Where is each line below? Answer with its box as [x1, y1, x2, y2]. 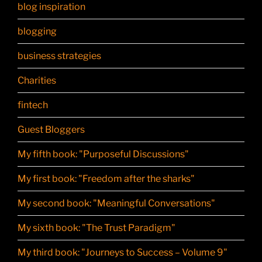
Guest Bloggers [18, 123, 85, 135]
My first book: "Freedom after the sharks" [18, 173, 195, 184]
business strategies [18, 50, 101, 61]
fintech [18, 99, 48, 111]
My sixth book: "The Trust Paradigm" [18, 222, 175, 233]
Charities [18, 74, 56, 86]
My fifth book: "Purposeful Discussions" [18, 148, 189, 160]
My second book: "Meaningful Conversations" [18, 197, 215, 209]
